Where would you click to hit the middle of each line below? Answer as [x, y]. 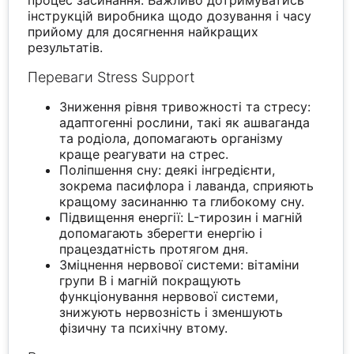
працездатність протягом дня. [154, 249]
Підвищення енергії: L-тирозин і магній [181, 218]
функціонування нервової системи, [169, 297]
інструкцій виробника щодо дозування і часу [170, 16]
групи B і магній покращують [151, 281]
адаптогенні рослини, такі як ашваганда [185, 123]
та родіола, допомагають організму [171, 139]
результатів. [66, 48]
